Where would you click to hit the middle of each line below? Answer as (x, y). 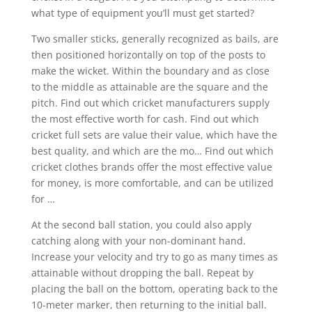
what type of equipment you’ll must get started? (142, 13)
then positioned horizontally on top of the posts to (148, 55)
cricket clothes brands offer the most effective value (151, 167)
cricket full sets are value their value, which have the (154, 135)
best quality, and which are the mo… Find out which (152, 151)
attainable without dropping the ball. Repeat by (142, 273)
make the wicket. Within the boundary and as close (150, 71)
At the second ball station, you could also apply (141, 225)
